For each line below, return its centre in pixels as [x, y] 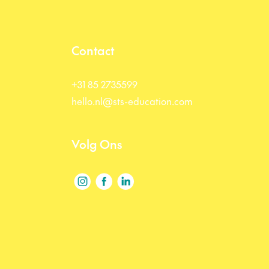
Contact [93, 50]
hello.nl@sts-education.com [132, 101]
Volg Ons [97, 144]
